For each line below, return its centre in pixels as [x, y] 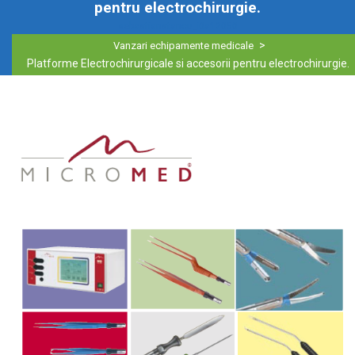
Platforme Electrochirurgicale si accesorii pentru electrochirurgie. [188, 63]
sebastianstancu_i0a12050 [177, 26]
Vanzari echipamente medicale [183, 45]
